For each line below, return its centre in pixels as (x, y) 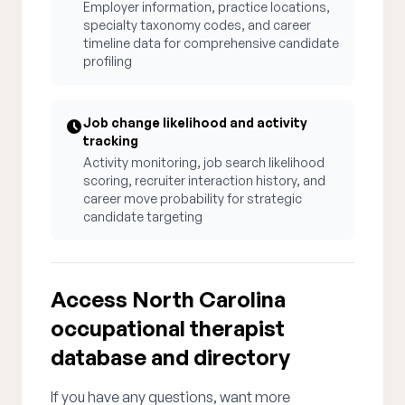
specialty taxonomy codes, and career (197, 25)
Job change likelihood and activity (195, 122)
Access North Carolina (168, 299)
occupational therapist (168, 328)
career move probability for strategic (193, 198)
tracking (111, 141)
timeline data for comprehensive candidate (211, 43)
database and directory (170, 357)
